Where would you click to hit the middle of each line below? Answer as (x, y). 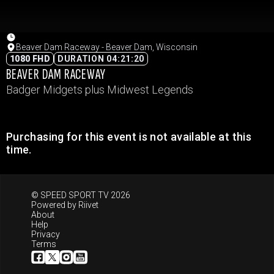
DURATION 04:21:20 (101, 59)
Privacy (46, 234)
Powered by (55, 205)
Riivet (88, 205)
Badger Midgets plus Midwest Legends (100, 90)
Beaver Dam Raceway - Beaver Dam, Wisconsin (107, 47)
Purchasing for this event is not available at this (129, 137)
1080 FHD (30, 59)
